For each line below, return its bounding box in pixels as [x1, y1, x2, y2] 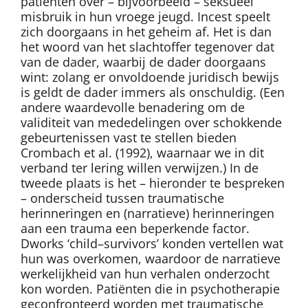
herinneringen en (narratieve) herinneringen [21, 205, 274, 222]
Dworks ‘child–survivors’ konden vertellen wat [21, 235, 283, 252]
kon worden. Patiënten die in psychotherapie [21, 280, 280, 298]
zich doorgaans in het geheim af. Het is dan [21, 23, 272, 41]
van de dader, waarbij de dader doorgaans [21, 54, 266, 71]
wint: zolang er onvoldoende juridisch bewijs [21, 69, 279, 86]
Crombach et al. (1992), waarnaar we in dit [21, 144, 264, 162]
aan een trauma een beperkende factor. [21, 220, 250, 237]
